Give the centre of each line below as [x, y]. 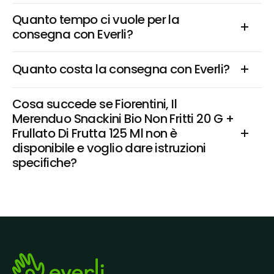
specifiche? [45, 163]
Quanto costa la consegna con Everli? [121, 69]
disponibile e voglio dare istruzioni [109, 148]
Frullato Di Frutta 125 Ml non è [95, 133]
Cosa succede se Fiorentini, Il [94, 104]
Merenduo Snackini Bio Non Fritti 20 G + [123, 119]
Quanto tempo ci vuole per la [96, 20]
